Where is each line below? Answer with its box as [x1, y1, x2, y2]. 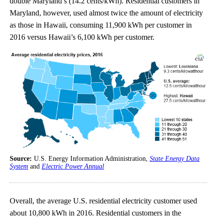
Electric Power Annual [42, 163, 104, 170]
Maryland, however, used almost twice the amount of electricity [10, 8, 203, 17]
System [10, 163, 28, 170]
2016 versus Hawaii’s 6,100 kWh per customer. [10, 32, 155, 41]
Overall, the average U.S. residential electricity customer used [10, 197, 197, 205]
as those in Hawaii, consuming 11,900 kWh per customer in [10, 20, 192, 29]
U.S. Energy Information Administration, [34, 155, 150, 163]
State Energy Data [150, 155, 200, 163]
